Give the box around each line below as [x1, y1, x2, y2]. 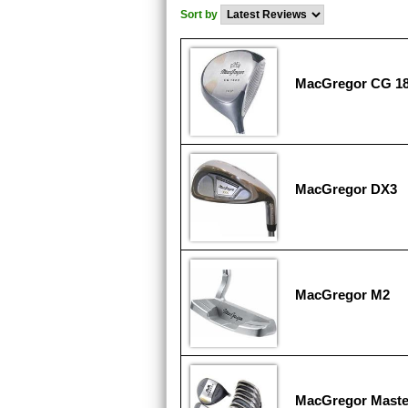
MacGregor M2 [295, 287, 390, 302]
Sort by [180, 8, 220, 21]
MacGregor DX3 [295, 181, 397, 197]
